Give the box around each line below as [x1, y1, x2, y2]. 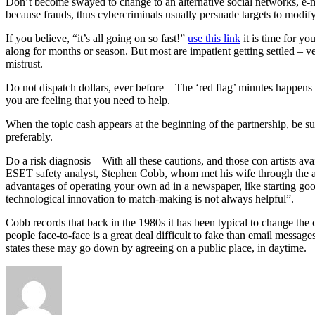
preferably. [6, 130, 53, 143]
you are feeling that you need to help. [6, 94, 170, 106]
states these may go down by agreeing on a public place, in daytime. [6, 241, 307, 254]
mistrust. [6, 57, 43, 70]
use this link [188, 32, 240, 44]
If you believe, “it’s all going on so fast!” [6, 32, 188, 44]
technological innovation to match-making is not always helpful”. [6, 192, 294, 205]
